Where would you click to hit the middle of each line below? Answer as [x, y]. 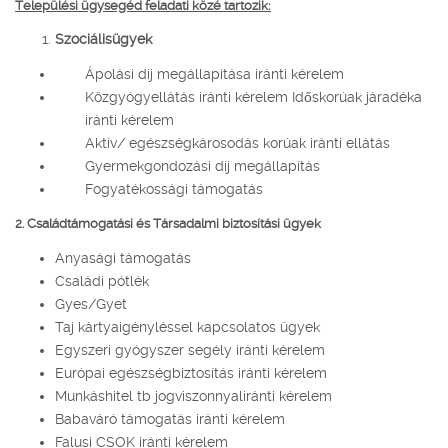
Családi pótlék [104, 280]
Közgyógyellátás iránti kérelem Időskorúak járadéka [253, 96]
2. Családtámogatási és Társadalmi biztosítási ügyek [168, 224]
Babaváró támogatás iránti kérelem [170, 418]
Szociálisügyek [103, 39]
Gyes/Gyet [91, 303]
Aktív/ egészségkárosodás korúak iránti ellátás [237, 142]
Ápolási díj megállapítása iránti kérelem [214, 73]
